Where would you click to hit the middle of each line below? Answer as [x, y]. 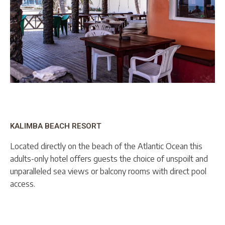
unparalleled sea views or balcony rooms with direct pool [108, 172]
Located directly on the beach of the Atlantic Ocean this [106, 146]
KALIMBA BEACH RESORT [56, 126]
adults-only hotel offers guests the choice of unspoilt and [109, 159]
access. [23, 184]
